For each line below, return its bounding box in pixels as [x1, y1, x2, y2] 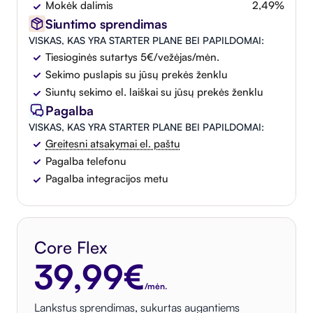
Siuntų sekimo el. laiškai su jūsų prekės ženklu [45, 85, 263, 99]
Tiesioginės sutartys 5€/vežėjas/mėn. [45, 50, 219, 64]
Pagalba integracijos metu [45, 172, 168, 186]
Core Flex [34, 236, 108, 258]
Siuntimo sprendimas [45, 15, 167, 31]
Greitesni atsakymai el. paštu [45, 136, 180, 150]
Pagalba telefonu [45, 154, 126, 168]
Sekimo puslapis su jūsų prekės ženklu [45, 67, 228, 81]
